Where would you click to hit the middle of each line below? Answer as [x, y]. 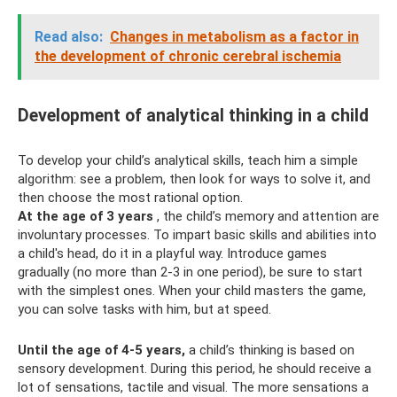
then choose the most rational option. [130, 198]
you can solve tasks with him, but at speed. [144, 310]
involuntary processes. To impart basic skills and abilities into [197, 235]
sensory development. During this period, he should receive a [195, 369]
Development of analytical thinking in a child [193, 115]
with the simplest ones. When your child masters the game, [192, 291]
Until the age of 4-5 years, [101, 350]
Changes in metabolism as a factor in [234, 37]
